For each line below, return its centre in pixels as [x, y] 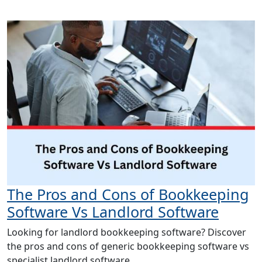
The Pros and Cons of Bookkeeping [128, 194]
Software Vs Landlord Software [113, 211]
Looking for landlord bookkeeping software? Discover [127, 232]
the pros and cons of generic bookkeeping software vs [128, 246]
